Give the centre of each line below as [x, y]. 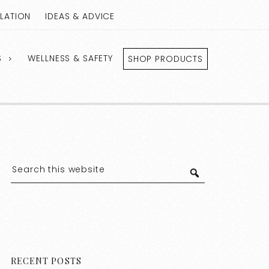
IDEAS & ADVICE [80, 16]
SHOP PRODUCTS [165, 59]
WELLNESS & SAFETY [70, 58]
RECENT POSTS [46, 261]
